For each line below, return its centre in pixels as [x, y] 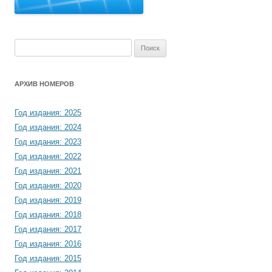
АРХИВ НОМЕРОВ [44, 84]
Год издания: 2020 [48, 186]
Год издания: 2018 [48, 215]
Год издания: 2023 [48, 142]
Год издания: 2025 [48, 113]
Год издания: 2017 [48, 229]
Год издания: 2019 [48, 200]
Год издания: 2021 [48, 171]
